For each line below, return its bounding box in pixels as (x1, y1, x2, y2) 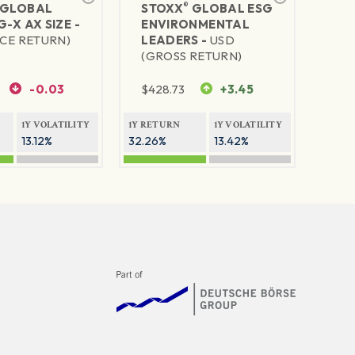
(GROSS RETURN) (141, 48, 242, 64)
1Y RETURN (128, 119, 181, 132)
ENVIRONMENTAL (141, 17, 250, 32)
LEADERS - (141, 32, 210, 48)
